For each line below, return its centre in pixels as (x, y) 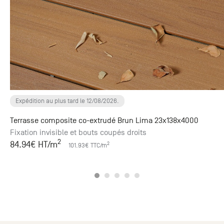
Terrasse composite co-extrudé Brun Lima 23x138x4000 (104, 121)
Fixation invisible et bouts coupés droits (78, 133)
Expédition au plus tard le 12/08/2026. (67, 101)
